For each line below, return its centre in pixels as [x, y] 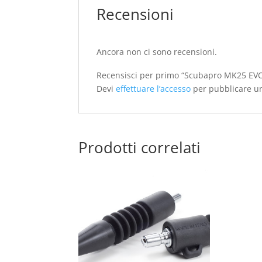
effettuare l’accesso [154, 89]
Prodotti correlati [140, 147]
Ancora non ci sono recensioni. [157, 52]
